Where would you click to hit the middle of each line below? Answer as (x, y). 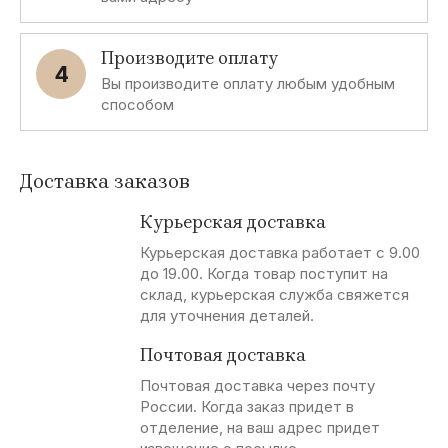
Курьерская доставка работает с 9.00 (280, 252)
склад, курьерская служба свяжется (274, 294)
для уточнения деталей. (227, 315)
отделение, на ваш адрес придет (260, 427)
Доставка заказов (105, 181)
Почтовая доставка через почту (257, 385)
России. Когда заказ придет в (247, 406)
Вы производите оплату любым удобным (248, 83)
